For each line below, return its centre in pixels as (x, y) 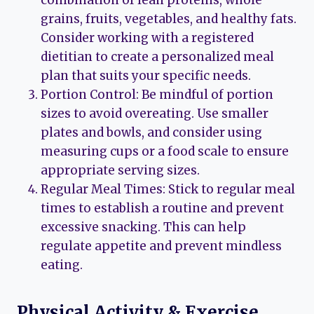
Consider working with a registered (147, 38)
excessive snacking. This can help (143, 227)
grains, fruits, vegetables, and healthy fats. (169, 19)
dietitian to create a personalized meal (157, 57)
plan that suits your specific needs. (146, 76)
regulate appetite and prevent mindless (161, 246)
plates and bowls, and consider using (151, 133)
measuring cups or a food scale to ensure (165, 152)
